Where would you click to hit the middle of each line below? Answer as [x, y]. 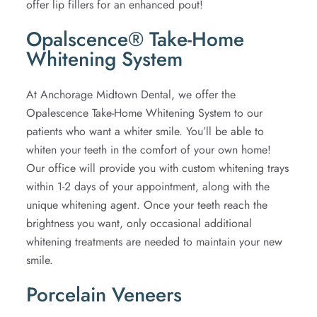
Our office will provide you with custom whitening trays [158, 168]
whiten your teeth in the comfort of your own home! [149, 149]
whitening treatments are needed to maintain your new [155, 241]
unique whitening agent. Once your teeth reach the [147, 204]
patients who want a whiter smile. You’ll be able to [145, 131]
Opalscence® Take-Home [136, 40]
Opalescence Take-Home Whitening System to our [145, 113]
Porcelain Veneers [104, 294]
